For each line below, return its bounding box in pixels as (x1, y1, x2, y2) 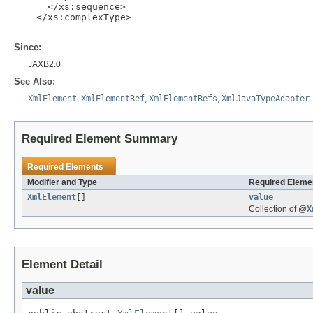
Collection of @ (249, 204, 307, 214)
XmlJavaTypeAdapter (221, 94, 310, 104)
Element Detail (22, 258, 103, 272)
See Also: (14, 76, 55, 87)
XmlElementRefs (149, 94, 217, 104)
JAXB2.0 (28, 59, 61, 70)
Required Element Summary (22, 132, 177, 146)
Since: (14, 42, 41, 53)
